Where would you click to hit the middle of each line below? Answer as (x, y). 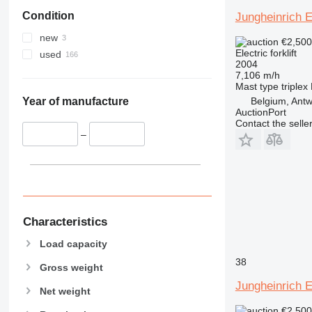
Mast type (257, 86)
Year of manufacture (75, 102)
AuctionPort (260, 112)
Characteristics (65, 221)
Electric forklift (266, 53)
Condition (48, 16)
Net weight (65, 291)
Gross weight (71, 267)
